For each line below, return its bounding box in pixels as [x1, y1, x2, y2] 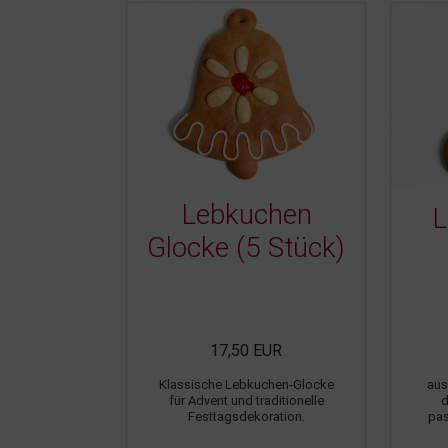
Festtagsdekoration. [187, 408, 305, 424]
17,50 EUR [210, 340, 282, 360]
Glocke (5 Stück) [147, 230, 345, 264]
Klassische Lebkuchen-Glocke [158, 376, 334, 392]
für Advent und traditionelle [168, 392, 324, 408]
